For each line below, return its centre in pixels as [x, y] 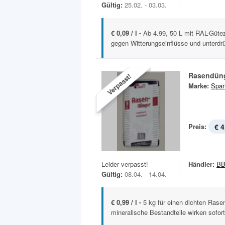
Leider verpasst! [125, 164]
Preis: [197, 127]
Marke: [199, 86]
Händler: [201, 164]
